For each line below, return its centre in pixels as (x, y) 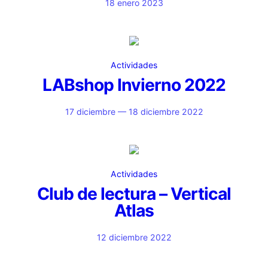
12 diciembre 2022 (134, 237)
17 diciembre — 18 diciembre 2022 (134, 112)
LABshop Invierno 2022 (134, 85)
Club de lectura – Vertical (134, 194)
